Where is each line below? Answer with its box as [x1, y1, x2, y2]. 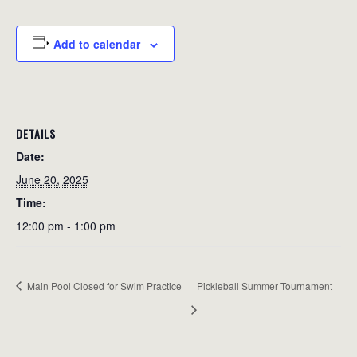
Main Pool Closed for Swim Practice [25, 278, 182, 292]
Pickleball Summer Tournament [196, 278, 332, 292]
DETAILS [16, 124, 56, 142]
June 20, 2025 [16, 171, 88, 187]
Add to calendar [53, 35, 140, 52]
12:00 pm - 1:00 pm [16, 217, 116, 233]
